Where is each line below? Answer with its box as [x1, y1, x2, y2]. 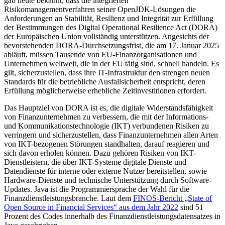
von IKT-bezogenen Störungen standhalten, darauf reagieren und [4, 139, 209, 148]
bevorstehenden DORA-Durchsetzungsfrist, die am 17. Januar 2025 [4, 41, 219, 50]
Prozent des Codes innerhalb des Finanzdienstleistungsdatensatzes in [4, 211, 220, 220]
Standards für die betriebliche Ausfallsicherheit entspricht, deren [4, 77, 205, 86]
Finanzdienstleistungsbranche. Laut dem [4, 193, 133, 202]
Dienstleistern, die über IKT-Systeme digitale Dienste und [4, 157, 186, 166]
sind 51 [178, 202, 203, 211]
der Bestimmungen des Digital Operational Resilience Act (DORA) [4, 23, 217, 32]
